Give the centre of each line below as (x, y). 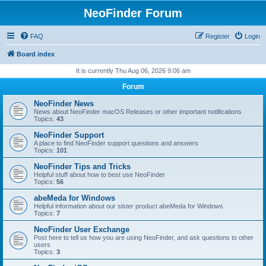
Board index (36, 54)
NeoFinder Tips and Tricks (82, 167)
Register (218, 36)
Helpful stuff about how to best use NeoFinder (99, 175)
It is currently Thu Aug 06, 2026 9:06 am (133, 71)
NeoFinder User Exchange (82, 229)
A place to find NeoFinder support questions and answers (116, 143)
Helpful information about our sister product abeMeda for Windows (129, 206)
